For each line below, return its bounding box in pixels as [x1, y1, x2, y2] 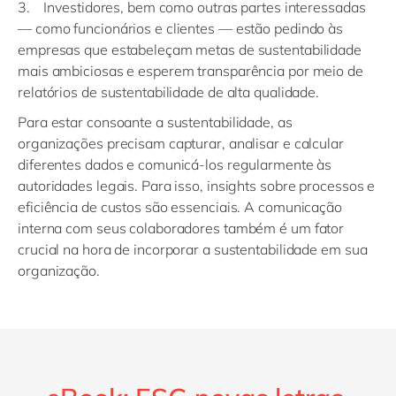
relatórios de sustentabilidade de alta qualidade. [18, 82, 320, 101]
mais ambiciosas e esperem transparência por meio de [18, 61, 363, 80]
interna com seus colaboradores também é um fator [18, 218, 345, 237]
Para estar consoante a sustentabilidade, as [18, 112, 293, 131]
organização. [18, 261, 100, 279]
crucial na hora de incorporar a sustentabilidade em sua [18, 240, 368, 258]
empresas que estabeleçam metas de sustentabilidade [18, 40, 362, 58]
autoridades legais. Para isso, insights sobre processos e [18, 176, 376, 194]
